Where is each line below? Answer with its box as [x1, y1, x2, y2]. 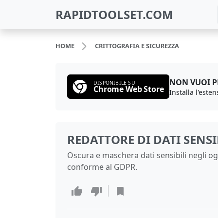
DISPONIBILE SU [93, 79, 135, 86]
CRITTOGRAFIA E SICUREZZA [94, 41, 179, 50]
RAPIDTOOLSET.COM [55, 6, 173, 22]
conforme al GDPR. [67, 162, 137, 172]
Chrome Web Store [93, 83, 164, 94]
